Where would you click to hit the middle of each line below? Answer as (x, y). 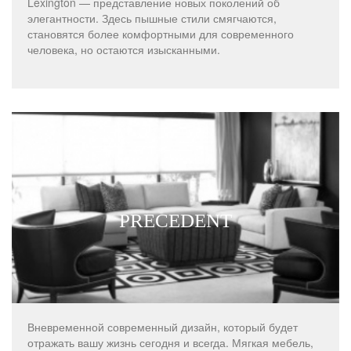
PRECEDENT (175, 220)
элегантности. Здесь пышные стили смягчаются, (152, 18)
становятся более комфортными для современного (161, 34)
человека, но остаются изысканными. (124, 50)
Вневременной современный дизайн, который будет (163, 326)
